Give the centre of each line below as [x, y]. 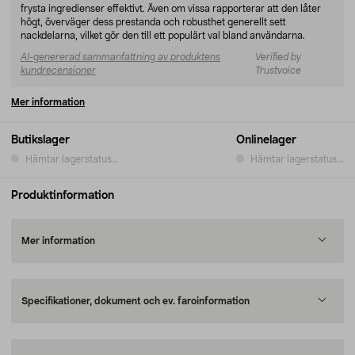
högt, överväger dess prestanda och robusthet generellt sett [153, 22]
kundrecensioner [58, 71]
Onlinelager [266, 140]
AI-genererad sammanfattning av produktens [120, 57]
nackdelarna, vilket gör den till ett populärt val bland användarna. [163, 36]
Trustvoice [278, 71]
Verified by [278, 57]
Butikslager [40, 140]
